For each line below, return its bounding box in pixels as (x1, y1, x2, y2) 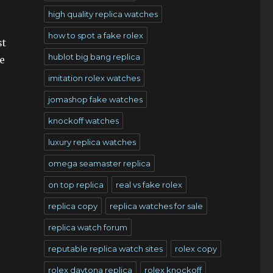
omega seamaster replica (48, 158, 151, 168)
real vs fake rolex (115, 180, 182, 190)
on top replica (48, 180, 104, 190)
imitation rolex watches (48, 73, 140, 83)
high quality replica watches (48, 9, 158, 19)
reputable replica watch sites (48, 244, 163, 253)
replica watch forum (48, 222, 127, 232)
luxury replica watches (48, 137, 136, 147)
